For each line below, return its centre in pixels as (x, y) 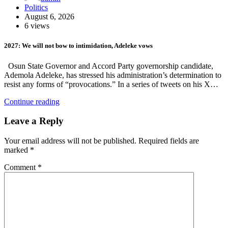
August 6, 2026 (49, 17)
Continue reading (32, 101)
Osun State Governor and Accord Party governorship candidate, (109, 66)
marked (17, 150)
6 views (37, 26)
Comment (21, 167)
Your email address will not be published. (70, 141)
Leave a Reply (34, 121)
